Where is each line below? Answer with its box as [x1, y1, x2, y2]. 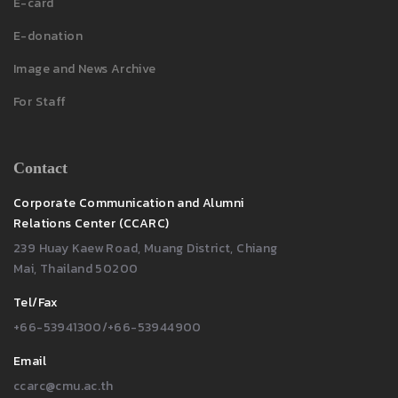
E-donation [13, 26, 83, 45]
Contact [13, 158, 68, 177]
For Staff [13, 92, 67, 111]
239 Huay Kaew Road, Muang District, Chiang [13, 238, 278, 258]
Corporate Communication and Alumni [13, 193, 244, 212]
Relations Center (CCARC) [13, 213, 170, 233]
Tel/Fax [13, 292, 59, 312]
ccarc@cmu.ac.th [13, 376, 114, 395]
